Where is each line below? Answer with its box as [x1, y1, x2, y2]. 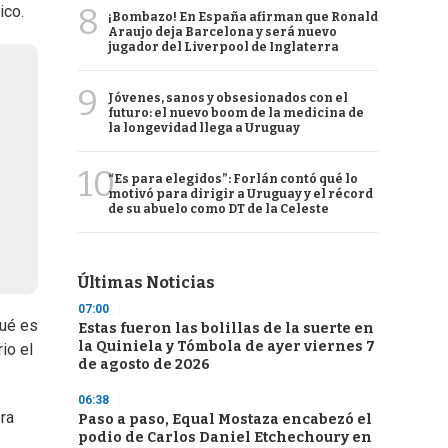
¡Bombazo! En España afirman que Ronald [108, 10, 378, 24]
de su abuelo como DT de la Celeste [108, 202, 329, 216]
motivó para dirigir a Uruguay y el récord [108, 187, 373, 201]
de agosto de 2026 [78, 356, 210, 373]
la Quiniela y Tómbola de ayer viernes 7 [78, 338, 375, 355]
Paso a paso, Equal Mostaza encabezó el [78, 411, 372, 428]
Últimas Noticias [78, 273, 215, 292]
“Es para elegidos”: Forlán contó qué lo [108, 172, 358, 186]
